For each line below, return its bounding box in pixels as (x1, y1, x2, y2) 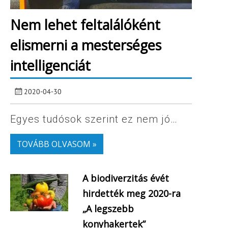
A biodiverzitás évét (82, 172, 169, 185)
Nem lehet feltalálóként (10, 15, 160, 35)
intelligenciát (10, 56, 91, 75)
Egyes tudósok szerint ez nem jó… (10, 112, 178, 125)
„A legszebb (82, 203, 134, 215)
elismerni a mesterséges (10, 36, 161, 55)
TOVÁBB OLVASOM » (16, 138, 97, 150)
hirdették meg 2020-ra (82, 187, 181, 200)
